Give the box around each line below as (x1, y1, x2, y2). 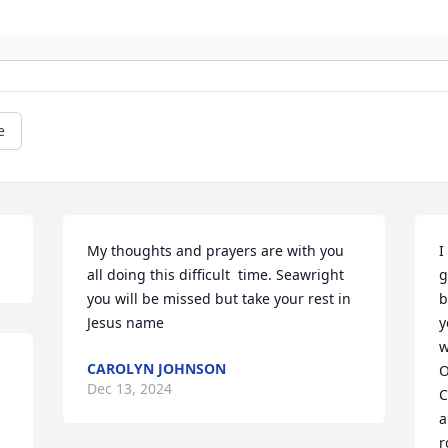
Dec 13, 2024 (87, 379, 173, 399)
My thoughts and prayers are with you (87, 241, 345, 261)
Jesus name (87, 313, 165, 333)
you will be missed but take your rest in (87, 289, 352, 309)
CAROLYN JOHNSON (87, 359, 227, 379)
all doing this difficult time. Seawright (87, 265, 345, 285)
